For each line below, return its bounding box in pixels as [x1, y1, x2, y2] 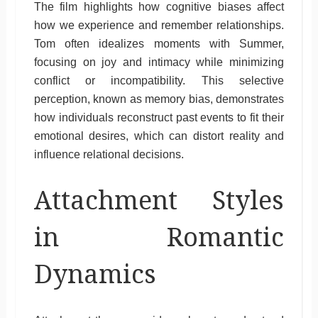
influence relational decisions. [33, 148, 184, 160]
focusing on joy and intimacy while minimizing [33, 55, 285, 68]
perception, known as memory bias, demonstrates [33, 92, 285, 105]
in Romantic [33, 221, 285, 253]
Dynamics [33, 258, 156, 290]
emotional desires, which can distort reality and [33, 129, 285, 142]
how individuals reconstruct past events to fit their [33, 111, 285, 124]
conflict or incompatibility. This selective [33, 74, 285, 87]
